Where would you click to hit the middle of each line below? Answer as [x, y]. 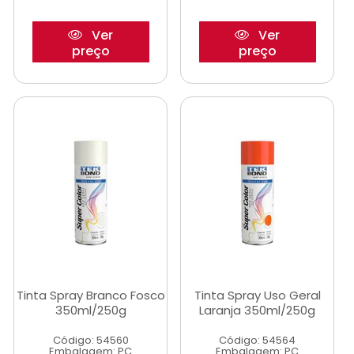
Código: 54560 [90, 340]
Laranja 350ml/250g [257, 310]
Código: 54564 [257, 340]
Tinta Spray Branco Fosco [90, 295]
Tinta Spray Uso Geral [257, 295]
